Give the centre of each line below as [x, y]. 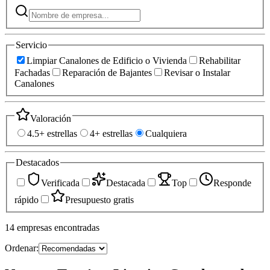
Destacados [37, 163]
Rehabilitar [220, 60]
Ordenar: [22, 248]
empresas [34, 227]
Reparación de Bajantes [107, 72]
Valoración [51, 118]
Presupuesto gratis [99, 199]
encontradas [77, 227]
